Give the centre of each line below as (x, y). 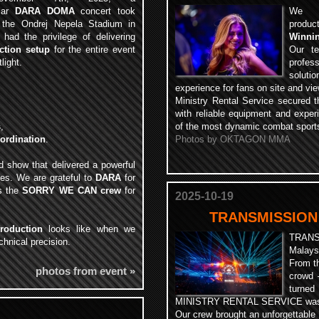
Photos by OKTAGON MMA (233, 139)
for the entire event (93, 49)
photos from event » (85, 271)
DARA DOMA (45, 11)
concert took (105, 11)
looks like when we (89, 229)
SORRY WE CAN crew (72, 190)
